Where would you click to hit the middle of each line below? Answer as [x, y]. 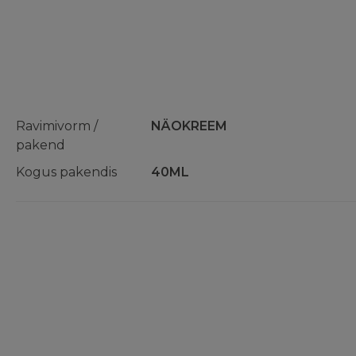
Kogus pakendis [66, 172]
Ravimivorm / [57, 126]
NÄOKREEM [189, 126]
